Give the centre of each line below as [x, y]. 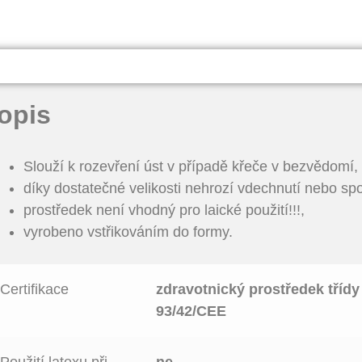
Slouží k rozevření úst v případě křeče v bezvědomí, [190, 167]
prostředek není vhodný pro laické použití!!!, [166, 210]
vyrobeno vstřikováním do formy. [128, 232]
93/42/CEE [192, 311]
